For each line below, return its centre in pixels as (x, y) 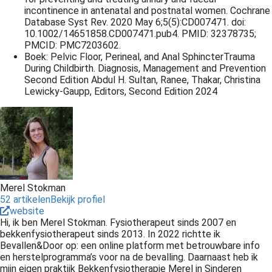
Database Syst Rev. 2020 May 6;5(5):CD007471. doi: (135, 22)
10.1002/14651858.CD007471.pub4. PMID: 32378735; (140, 34)
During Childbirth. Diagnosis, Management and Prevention (145, 68)
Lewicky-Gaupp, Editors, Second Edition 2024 (121, 91)
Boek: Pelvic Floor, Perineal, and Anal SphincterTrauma (140, 57)
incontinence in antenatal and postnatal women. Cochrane (147, 11)
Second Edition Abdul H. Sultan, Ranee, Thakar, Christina (142, 80)
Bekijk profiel (78, 199)
